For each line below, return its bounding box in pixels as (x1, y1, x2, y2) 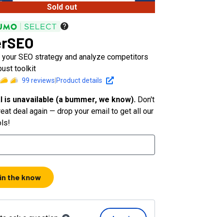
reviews (30, 76, 55, 84)
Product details (56, 76, 103, 84)
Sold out (47, 2, 77, 12)
